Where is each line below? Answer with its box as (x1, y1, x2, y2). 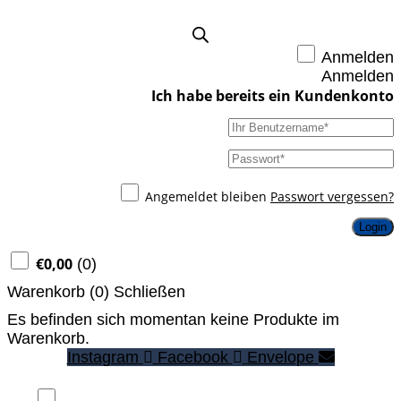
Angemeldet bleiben (145, 188, 267, 205)
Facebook (157, 348, 228, 366)
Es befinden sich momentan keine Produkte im (7, 311, 339, 328)
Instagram (66, 348, 139, 366)
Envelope (246, 348, 314, 366)
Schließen (114, 283, 185, 301)
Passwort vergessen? (270, 188, 394, 205)
